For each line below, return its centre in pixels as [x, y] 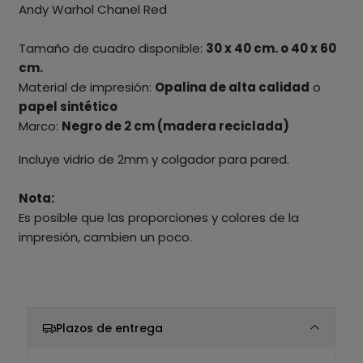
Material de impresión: [86, 87]
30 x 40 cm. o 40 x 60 [271, 48]
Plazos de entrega [109, 328]
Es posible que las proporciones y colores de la [158, 217]
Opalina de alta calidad [232, 87]
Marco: [40, 126]
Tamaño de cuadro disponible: [112, 48]
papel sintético [68, 106]
